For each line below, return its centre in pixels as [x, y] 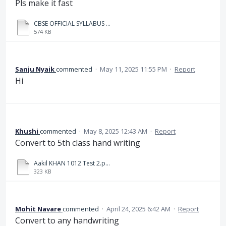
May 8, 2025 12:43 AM [116, 131]
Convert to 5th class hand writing [78, 143]
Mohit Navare [38, 209]
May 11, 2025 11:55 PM [133, 69]
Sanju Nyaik [35, 69]
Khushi [27, 131]
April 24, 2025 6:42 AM [138, 209]
